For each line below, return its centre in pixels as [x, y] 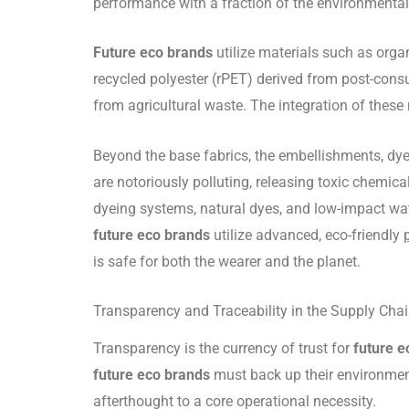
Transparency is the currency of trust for [223, 348]
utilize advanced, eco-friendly [307, 235]
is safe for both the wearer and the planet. [227, 261]
